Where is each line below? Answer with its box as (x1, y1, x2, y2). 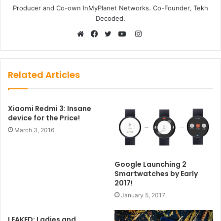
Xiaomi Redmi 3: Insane (8, 104, 91, 114)
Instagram (141, 29, 176, 39)
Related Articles (8, 69, 80, 81)
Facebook (96, 41, 130, 51)
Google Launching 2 (114, 159, 186, 169)
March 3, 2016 (14, 126, 54, 134)
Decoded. (96, 14, 125, 23)
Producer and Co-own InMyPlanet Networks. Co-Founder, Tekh (13, 4, 208, 12)
